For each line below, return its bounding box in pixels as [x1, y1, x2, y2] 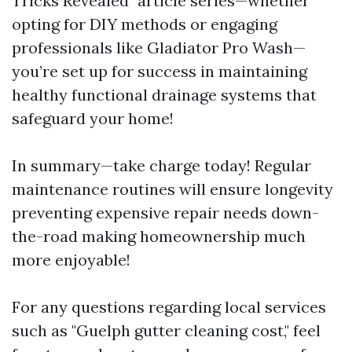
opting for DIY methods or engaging [12, 14, 277, 34]
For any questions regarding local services [12, 297, 326, 317]
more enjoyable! [12, 250, 130, 269]
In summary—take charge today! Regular [12, 156, 311, 175]
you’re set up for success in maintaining [12, 61, 307, 81]
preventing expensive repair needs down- [12, 203, 319, 222]
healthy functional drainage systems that [12, 85, 317, 104]
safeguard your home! [12, 108, 174, 128]
